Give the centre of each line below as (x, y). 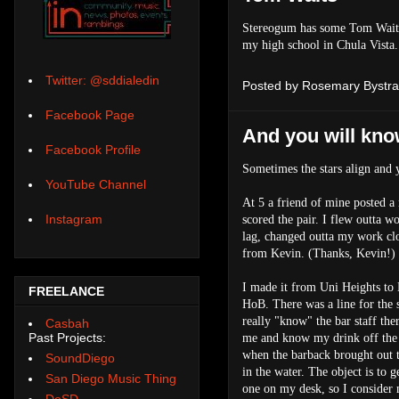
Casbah (67, 323)
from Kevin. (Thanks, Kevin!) (319, 253)
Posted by (272, 85)
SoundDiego (80, 358)
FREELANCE (66, 292)
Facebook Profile (93, 150)
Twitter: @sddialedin (102, 81)
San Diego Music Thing (111, 378)
